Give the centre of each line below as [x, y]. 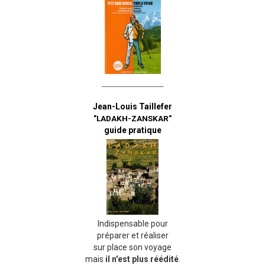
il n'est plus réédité [142, 259]
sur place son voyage [132, 247]
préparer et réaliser [132, 235]
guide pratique [132, 130]
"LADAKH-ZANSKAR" [132, 119]
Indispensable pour [132, 224]
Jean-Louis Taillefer [132, 106]
